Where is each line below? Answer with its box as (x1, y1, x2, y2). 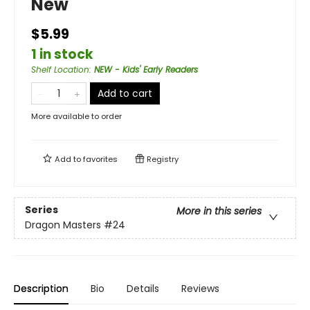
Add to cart (98, 86, 152, 100)
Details (127, 282, 159, 295)
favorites (83, 154, 118, 165)
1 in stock (31, 45, 93, 64)
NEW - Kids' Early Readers (94, 64, 198, 75)
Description (14, 282, 69, 295)
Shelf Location (31, 64, 89, 75)
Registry (145, 154, 179, 165)
